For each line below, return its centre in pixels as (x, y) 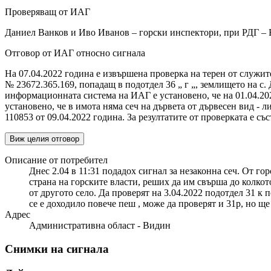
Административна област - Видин (100, 226)
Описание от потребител (56, 160)
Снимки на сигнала (57, 249)
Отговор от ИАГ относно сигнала (75, 53)
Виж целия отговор (44, 139)
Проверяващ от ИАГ (47, 12)
